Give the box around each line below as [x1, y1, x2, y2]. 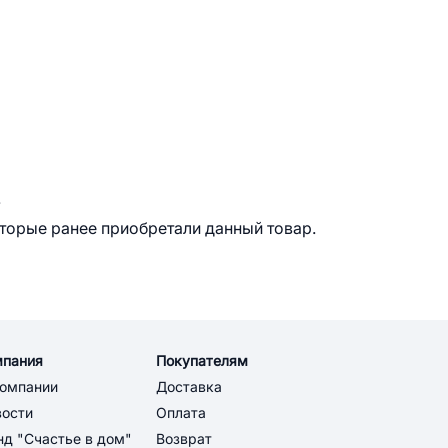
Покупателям [156, 353, 248, 369]
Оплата [156, 405, 206, 421]
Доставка [156, 379, 222, 395]
